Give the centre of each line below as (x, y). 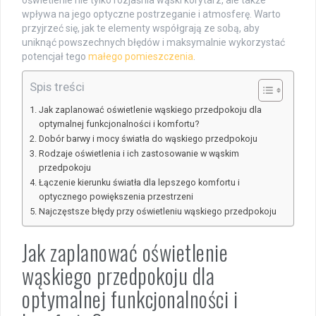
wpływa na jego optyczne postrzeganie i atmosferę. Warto (151, 14)
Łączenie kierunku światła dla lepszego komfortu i (139, 182)
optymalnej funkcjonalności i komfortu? (119, 123)
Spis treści (57, 86)
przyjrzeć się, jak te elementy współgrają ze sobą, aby (141, 28)
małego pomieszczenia (141, 56)
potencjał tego (55, 56)
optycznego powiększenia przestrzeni (116, 196)
